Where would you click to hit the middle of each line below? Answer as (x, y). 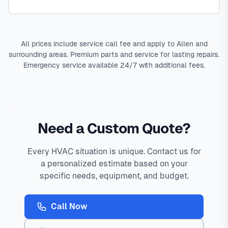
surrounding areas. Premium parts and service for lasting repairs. (114, 55)
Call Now (69, 207)
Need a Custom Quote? (114, 129)
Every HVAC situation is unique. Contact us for (114, 152)
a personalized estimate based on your (114, 164)
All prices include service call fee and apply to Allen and (114, 44)
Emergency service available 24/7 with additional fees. (114, 65)
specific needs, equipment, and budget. (114, 176)
